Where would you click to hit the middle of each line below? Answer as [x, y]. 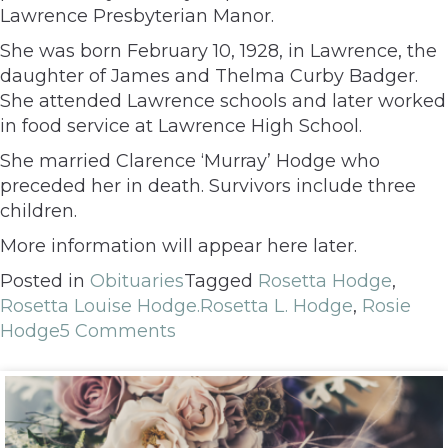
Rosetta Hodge [325, 280]
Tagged [221, 280]
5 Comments [118, 330]
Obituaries [137, 280]
